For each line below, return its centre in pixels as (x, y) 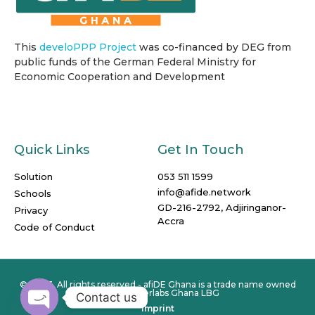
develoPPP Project (88, 47)
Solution (33, 176)
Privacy (31, 210)
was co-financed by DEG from (214, 47)
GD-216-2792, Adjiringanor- (222, 207)
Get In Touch (201, 149)
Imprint (157, 308)
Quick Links (52, 149)
